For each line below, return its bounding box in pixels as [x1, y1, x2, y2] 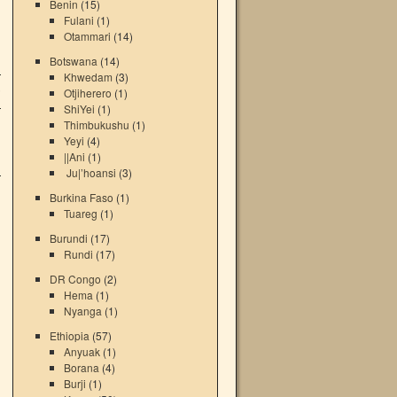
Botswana [50, 53, 98, 68]
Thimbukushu [63, 117, 129, 132]
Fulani [63, 12, 94, 27]
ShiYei [63, 101, 95, 116]
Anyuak [63, 344, 100, 359]
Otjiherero [63, 85, 112, 100]
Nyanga [63, 303, 102, 318]
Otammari [63, 28, 111, 43]
